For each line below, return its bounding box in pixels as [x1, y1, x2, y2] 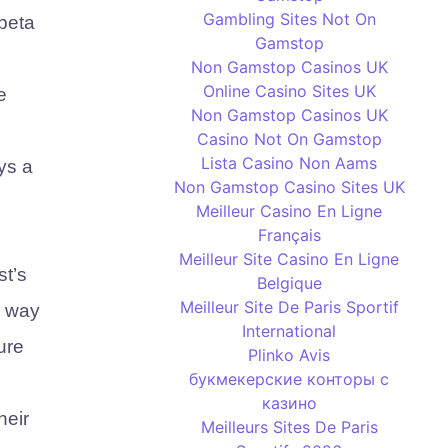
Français [257, 225, 321, 245]
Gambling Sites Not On [202, 9, 376, 29]
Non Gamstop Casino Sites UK [173, 177, 405, 197]
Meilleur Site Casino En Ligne [179, 249, 400, 269]
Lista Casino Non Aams [201, 153, 378, 173]
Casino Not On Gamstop [196, 129, 382, 149]
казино [261, 393, 317, 413]
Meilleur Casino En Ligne [196, 201, 383, 221]
